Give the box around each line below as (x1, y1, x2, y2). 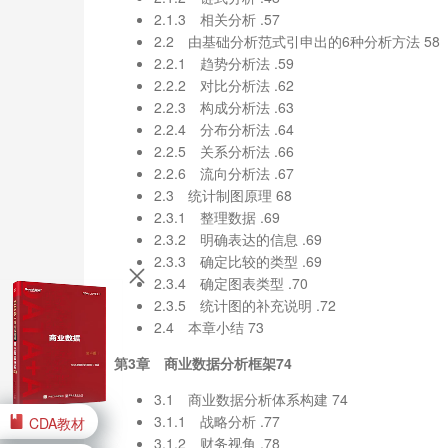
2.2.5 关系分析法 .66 (154, 140, 294, 161)
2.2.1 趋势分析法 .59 (154, 52, 294, 73)
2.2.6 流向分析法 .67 (154, 162, 294, 183)
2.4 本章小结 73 (154, 316, 264, 337)
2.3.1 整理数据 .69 (154, 206, 280, 227)
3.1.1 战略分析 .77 (154, 410, 280, 431)
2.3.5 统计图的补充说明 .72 (154, 294, 336, 315)
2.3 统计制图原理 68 (154, 184, 292, 205)
